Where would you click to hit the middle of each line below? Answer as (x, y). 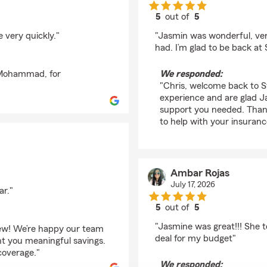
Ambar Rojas (200, 173)
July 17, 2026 (193, 185)
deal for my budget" (195, 238)
